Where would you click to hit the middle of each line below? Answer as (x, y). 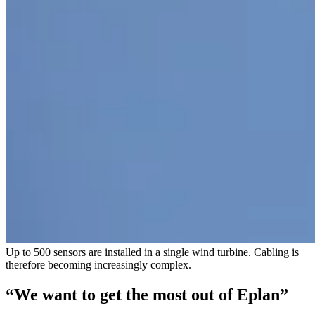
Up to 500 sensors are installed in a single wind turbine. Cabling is (152, 252)
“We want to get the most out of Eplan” (147, 295)
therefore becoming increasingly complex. (98, 265)
